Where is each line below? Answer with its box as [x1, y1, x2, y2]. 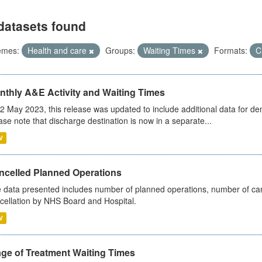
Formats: [213, 44, 247, 56]
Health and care [27, 44, 89, 56]
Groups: [105, 44, 135, 56]
